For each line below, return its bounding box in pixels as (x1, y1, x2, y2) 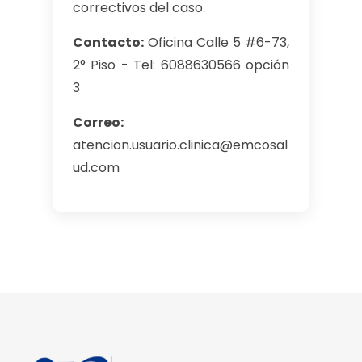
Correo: (73, 112, 124, 132)
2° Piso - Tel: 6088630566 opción (73, 55, 289, 74)
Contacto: (73, 32, 144, 52)
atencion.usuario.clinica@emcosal (73, 135, 288, 154)
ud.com (73, 158, 120, 177)
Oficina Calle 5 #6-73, (144, 32, 289, 52)
